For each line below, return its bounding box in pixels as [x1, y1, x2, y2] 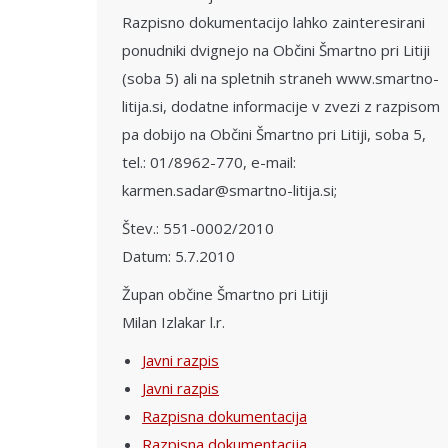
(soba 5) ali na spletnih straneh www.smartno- [122, 68, 439, 88]
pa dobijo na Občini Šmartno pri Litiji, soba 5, [122, 124, 426, 144]
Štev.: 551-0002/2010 [122, 218, 274, 238]
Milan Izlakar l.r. [122, 312, 225, 332]
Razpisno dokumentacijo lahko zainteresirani [122, 12, 425, 32]
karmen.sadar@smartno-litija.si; [122, 180, 337, 200]
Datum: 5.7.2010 [122, 246, 235, 266]
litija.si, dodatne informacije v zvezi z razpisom [122, 96, 440, 116]
